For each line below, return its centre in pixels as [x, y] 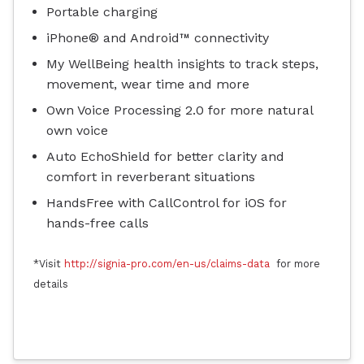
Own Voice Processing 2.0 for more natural [180, 110]
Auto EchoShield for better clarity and [165, 157]
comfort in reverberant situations [151, 177]
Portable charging [102, 11]
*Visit [49, 264]
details [51, 284]
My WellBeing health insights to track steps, [182, 63]
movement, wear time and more [148, 84]
